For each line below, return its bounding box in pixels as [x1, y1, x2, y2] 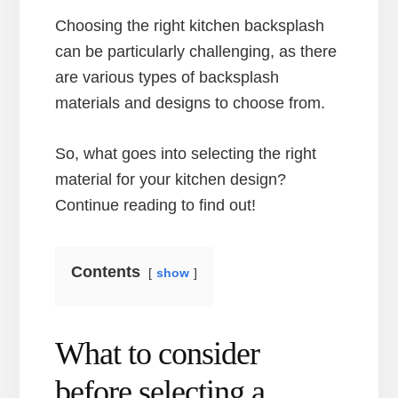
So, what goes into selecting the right [55, 144, 317, 163]
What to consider [55, 335, 260, 371]
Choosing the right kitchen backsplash [55, 16, 325, 35]
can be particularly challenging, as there [55, 42, 338, 60]
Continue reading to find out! [55, 195, 257, 214]
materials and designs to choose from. [55, 93, 326, 112]
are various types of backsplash [55, 68, 280, 86]
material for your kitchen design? [55, 170, 287, 188]
